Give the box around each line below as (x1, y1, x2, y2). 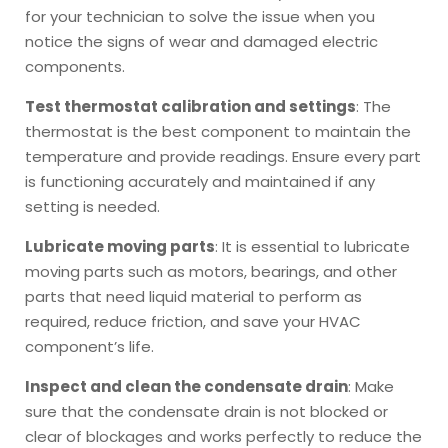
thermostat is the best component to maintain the (25, 120, 411, 142)
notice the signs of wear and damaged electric (25, 30, 378, 52)
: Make (348, 375, 394, 397)
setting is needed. (25, 195, 160, 217)
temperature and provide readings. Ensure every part (25, 145, 421, 167)
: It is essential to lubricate (215, 235, 410, 257)
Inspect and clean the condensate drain (25, 375, 348, 397)
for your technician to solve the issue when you (25, 5, 375, 27)
